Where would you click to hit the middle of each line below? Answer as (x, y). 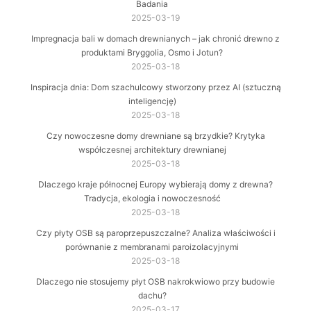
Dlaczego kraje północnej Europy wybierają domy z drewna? (155, 185)
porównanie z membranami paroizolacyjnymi (152, 247)
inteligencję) (152, 101)
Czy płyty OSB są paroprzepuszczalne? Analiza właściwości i (155, 233)
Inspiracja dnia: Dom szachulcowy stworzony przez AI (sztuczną (155, 87)
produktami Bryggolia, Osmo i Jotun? (152, 53)
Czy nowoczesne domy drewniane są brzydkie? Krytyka (155, 136)
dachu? (152, 296)
